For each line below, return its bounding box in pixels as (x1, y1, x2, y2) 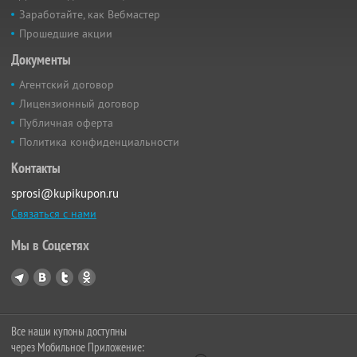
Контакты (11, 159, 61, 178)
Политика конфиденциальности (19, 135, 179, 150)
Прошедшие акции (19, 26, 112, 41)
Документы (11, 50, 71, 69)
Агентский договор (19, 77, 114, 92)
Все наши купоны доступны (11, 324, 127, 339)
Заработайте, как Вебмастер (19, 7, 160, 22)
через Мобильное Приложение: (11, 339, 144, 355)
